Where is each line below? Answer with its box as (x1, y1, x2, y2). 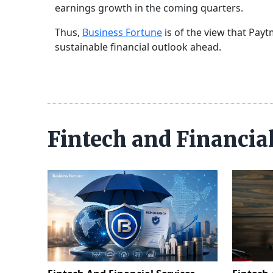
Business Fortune (82, 26, 162, 40)
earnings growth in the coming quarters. (55, 1, 243, 15)
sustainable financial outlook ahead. (55, 40, 221, 54)
